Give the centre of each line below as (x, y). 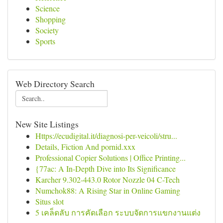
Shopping (51, 19)
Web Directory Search (55, 84)
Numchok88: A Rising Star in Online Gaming (108, 190)
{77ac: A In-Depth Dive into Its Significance (106, 168)
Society (47, 30)
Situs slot (50, 201)
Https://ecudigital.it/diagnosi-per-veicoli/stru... (106, 136)
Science (48, 8)
